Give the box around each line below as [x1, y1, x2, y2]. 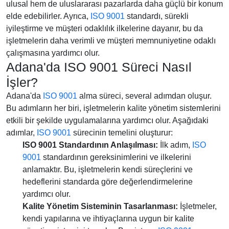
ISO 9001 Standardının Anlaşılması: [22, 141, 158, 149]
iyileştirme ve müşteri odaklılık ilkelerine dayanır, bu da [6, 24, 203, 33]
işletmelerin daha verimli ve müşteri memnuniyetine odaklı [6, 36, 216, 45]
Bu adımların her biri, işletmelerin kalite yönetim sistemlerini [6, 104, 221, 112]
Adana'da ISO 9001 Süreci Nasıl [6, 60, 192, 74]
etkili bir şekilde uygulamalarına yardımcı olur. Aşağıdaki [6, 116, 209, 125]
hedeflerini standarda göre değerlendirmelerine [22, 177, 193, 186]
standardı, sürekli [125, 12, 189, 20]
